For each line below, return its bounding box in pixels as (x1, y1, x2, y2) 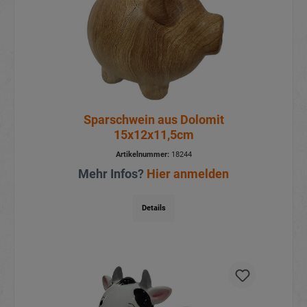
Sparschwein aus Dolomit (83, 112, 224, 127)
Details (141, 203, 166, 212)
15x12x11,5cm (113, 127, 194, 142)
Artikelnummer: (115, 149, 169, 159)
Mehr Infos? (78, 166, 147, 181)
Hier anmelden (147, 166, 229, 181)
